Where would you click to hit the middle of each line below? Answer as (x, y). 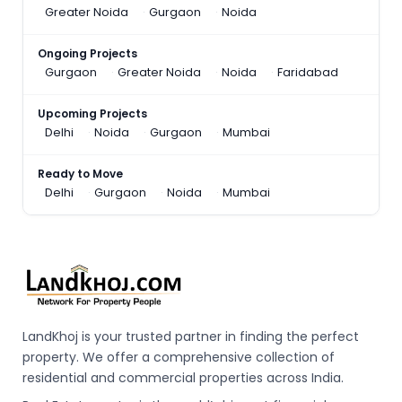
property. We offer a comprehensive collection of (179, 357)
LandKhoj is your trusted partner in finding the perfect (191, 336)
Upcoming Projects (93, 114)
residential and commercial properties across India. (184, 378)
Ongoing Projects (88, 53)
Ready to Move (81, 174)
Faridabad (308, 72)
